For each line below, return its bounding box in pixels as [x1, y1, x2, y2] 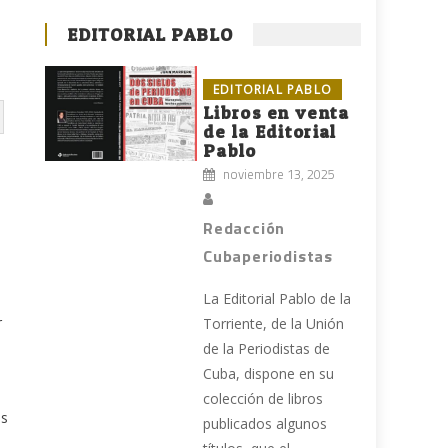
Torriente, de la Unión [203, 314, 345, 334]
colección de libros [203, 389, 324, 409]
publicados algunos [203, 414, 328, 434]
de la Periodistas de [203, 339, 331, 359]
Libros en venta [203, 102, 350, 124]
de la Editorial [203, 121, 337, 143]
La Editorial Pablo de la [203, 289, 352, 309]
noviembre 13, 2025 [223, 164, 336, 185]
